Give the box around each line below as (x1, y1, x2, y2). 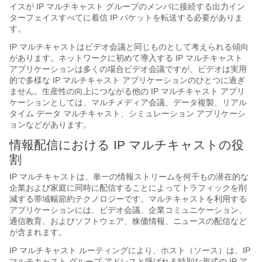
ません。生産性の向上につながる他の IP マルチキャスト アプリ (9, 87, 245, 96)
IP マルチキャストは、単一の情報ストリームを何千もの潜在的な (9, 172, 249, 181)
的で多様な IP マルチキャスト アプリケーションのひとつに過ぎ (9, 75, 245, 85)
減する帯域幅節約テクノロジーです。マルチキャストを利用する (9, 194, 247, 204)
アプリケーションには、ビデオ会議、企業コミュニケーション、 (9, 205, 247, 215)
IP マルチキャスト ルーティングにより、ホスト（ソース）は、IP (9, 246, 250, 255)
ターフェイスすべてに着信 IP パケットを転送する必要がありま (9, 13, 243, 22)
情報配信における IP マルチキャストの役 (9, 138, 244, 151)
